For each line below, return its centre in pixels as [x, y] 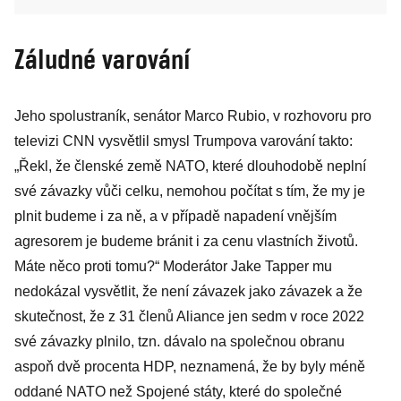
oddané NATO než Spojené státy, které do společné [178, 392]
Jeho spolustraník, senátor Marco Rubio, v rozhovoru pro [193, 116]
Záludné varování [102, 59]
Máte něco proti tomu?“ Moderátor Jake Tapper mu [173, 266]
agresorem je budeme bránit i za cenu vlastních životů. [186, 241]
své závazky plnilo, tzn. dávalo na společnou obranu [179, 341]
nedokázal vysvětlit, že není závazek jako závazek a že [188, 291]
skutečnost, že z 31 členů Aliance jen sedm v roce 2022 [189, 316]
